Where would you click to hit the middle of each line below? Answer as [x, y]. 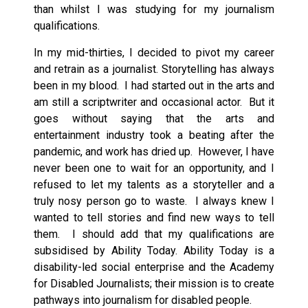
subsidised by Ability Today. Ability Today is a [154, 250]
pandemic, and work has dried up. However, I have [154, 151]
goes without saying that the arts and [154, 118]
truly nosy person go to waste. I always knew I [154, 201]
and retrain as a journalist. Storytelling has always [154, 69]
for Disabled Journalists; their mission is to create [154, 283]
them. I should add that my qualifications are [154, 234]
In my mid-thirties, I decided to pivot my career [154, 52]
